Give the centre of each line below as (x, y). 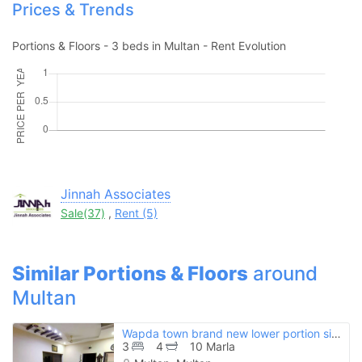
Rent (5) (136, 213)
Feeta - (181, 102)
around (283, 273)
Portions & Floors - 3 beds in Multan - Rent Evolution (149, 45)
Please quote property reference (181, 82)
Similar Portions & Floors (130, 273)
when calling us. (181, 122)
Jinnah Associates (116, 194)
